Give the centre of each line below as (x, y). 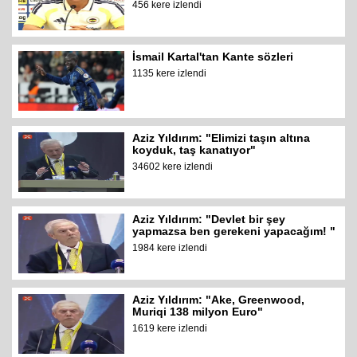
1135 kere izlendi (170, 74)
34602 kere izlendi (173, 166)
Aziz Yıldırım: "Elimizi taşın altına (222, 137)
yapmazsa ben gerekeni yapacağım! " (234, 231)
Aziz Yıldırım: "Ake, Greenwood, (219, 300)
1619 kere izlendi (170, 329)
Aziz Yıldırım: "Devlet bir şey (209, 219)
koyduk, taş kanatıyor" (194, 149)
